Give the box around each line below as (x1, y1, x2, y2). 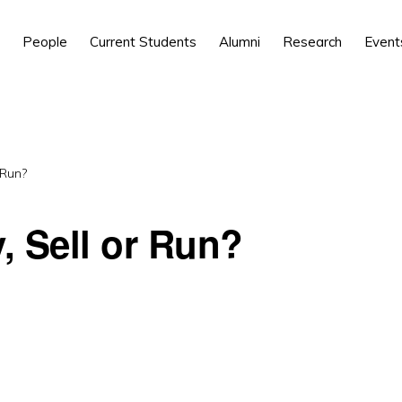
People (22, 33, 67, 50)
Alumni (219, 33, 260, 50)
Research (283, 33, 342, 50)
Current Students (90, 33, 197, 50)
